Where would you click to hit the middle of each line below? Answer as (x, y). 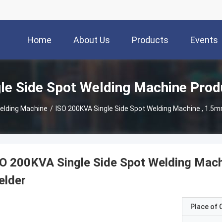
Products (150, 40)
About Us (92, 40)
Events (204, 40)
